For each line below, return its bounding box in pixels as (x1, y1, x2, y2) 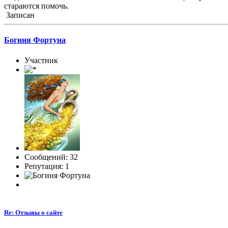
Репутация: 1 (24, 161, 69, 170)
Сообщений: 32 (24, 152, 78, 161)
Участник (24, 55, 58, 65)
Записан (4, 11, 35, 20)
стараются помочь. (4, 2, 69, 11)
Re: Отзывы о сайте (4, 208, 63, 216)
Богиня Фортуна (4, 36, 66, 45)
